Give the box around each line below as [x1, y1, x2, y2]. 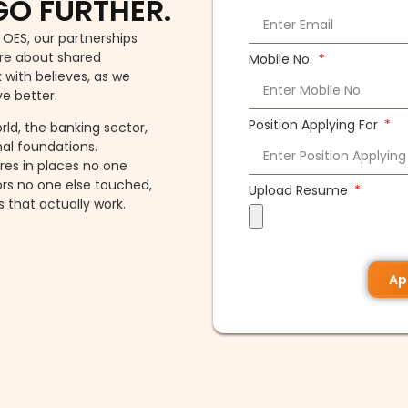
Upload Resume [249, 180, 352, 199]
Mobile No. [249, 49, 316, 68]
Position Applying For [249, 115, 382, 134]
